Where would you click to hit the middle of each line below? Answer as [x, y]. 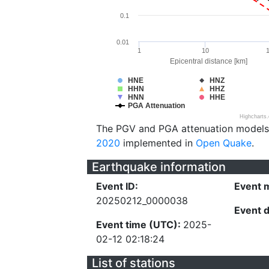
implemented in [158, 143]
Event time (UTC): [140, 225]
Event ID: [117, 186]
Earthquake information [159, 167]
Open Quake [224, 143]
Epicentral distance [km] [209, 61]
